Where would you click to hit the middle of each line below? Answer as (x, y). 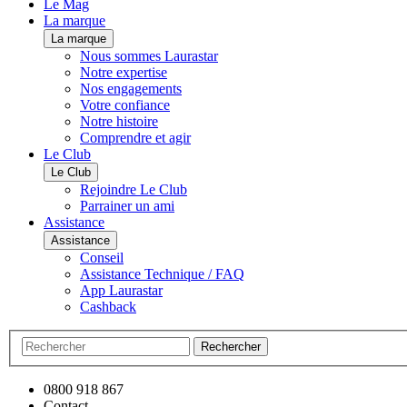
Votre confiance (125, 105)
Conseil (102, 258)
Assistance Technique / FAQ (162, 274)
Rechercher (231, 346)
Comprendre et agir (135, 138)
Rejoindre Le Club (134, 190)
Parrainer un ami (127, 206)
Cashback (108, 307)
